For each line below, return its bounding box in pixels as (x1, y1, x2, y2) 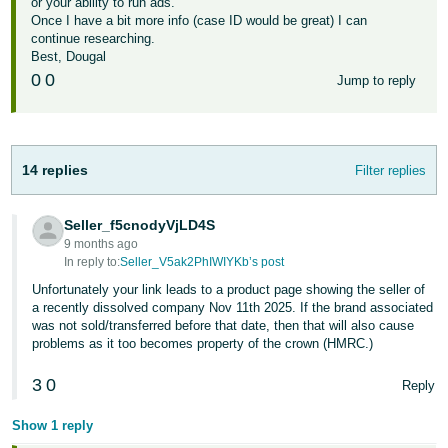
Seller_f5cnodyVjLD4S (64, 217, 216, 233)
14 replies (22, 162, 89, 178)
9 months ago (64, 237, 139, 251)
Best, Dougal (31, 49, 107, 64)
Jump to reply (336, 72, 416, 88)
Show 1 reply (12, 418, 94, 433)
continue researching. (31, 31, 156, 46)
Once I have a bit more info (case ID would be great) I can (31, 13, 368, 28)
